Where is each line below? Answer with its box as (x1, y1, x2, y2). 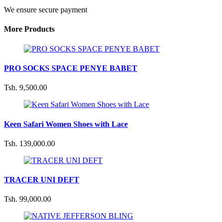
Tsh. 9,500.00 (4, 83, 47, 92)
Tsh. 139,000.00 (4, 139, 55, 148)
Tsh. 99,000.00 (4, 195, 51, 204)
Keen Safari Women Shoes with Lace (4, 119, 128, 128)
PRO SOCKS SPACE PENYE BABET (4, 63, 137, 72)
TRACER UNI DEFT (4, 175, 79, 184)
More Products (4, 25, 55, 34)
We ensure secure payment (4, 5, 87, 14)
